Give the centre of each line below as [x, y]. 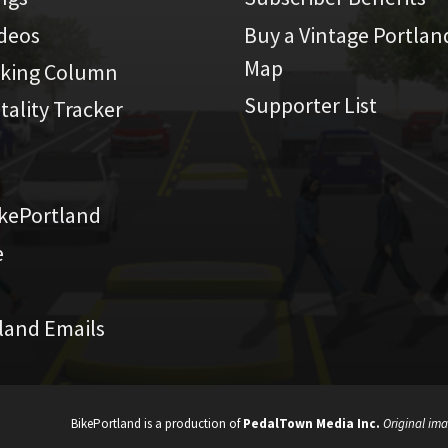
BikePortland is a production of [157, 424]
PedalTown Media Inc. [311, 424]
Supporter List [310, 104]
